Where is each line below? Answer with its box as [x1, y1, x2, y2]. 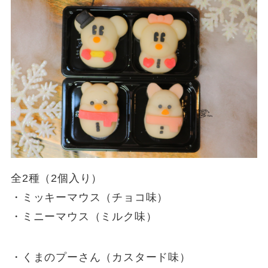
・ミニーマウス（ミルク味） [10, 211, 157, 223]
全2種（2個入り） [10, 172, 103, 185]
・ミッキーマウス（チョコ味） [10, 191, 169, 204]
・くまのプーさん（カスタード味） [10, 251, 191, 264]
